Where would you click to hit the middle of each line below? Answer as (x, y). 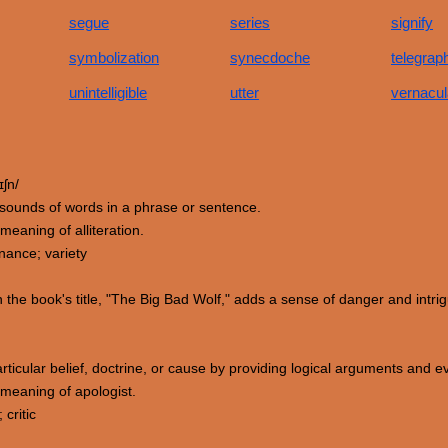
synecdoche (270, 57)
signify (412, 22)
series (250, 22)
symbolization (114, 57)
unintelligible (108, 92)
